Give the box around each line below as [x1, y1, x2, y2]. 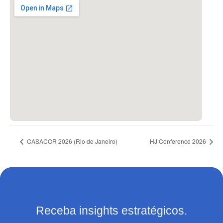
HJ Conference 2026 [150, 137, 208, 146]
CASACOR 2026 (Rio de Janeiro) [25, 137, 118, 146]
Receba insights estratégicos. [36, 204, 187, 218]
